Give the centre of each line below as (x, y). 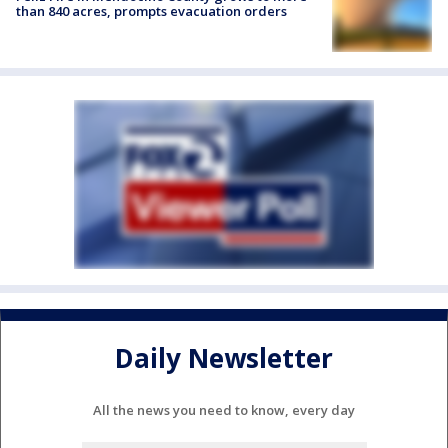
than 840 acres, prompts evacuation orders (151, 11)
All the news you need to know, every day (224, 409)
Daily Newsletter (224, 358)
